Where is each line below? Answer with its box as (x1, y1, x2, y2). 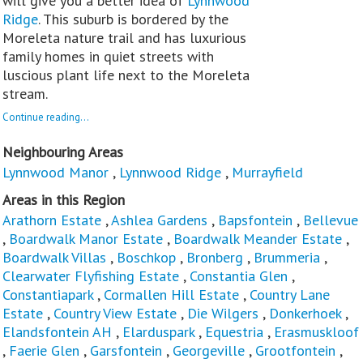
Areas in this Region (2, 190, 125, 209)
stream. (2, 83, 48, 103)
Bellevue (303, 210, 358, 229)
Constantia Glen (190, 266, 288, 285)
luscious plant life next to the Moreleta (2, 65, 250, 84)
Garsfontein (90, 340, 162, 360)
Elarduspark (122, 322, 194, 341)
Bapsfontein (218, 210, 293, 229)
